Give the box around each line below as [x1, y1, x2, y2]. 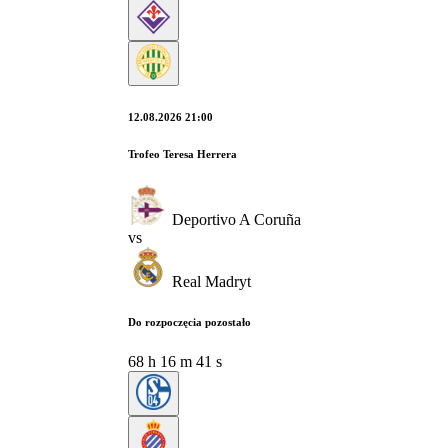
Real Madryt [172, 272, 251, 290]
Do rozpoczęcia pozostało [128, 315, 251, 328]
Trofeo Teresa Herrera [128, 147, 237, 160]
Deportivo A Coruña [172, 210, 301, 228]
